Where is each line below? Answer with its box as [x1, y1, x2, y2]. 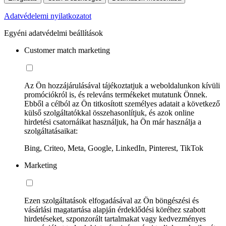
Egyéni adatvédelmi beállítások [4, 28, 103, 37]
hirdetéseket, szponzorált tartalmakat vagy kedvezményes [24, 214, 206, 223]
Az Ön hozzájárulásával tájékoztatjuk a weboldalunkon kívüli [24, 81, 220, 90]
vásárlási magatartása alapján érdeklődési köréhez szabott [24, 205, 205, 214]
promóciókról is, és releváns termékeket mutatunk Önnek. [24, 90, 207, 99]
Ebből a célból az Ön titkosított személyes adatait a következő [24, 99, 220, 108]
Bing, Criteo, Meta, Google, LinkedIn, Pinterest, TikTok [24, 143, 203, 152]
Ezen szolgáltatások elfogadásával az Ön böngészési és [24, 196, 199, 205]
